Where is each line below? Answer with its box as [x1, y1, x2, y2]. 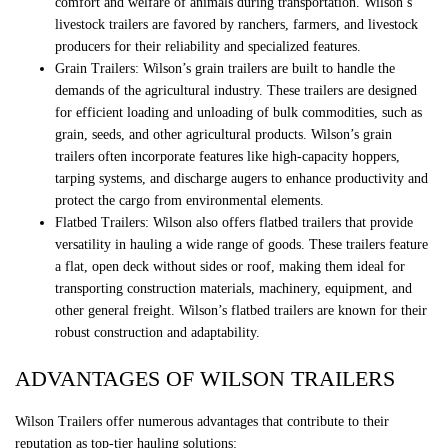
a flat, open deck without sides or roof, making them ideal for [55, 259, 405, 275]
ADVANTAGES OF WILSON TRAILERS [15, 366, 395, 392]
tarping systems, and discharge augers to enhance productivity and [55, 171, 428, 187]
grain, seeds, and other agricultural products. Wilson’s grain [55, 127, 392, 143]
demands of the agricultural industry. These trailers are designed [55, 83, 417, 99]
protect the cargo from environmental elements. [55, 193, 324, 209]
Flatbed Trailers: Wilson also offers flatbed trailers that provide [55, 215, 413, 231]
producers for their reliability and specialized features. [55, 39, 361, 55]
